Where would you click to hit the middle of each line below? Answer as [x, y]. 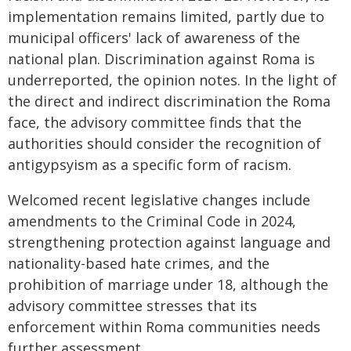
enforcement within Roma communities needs [164, 327]
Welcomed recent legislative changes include [159, 200]
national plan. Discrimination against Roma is [161, 59]
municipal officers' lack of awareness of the [154, 38]
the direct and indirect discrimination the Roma [169, 101]
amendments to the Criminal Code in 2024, [152, 221]
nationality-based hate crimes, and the [139, 263]
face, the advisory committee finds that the [155, 122]
